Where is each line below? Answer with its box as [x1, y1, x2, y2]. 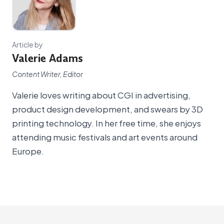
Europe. [12, 143, 44, 158]
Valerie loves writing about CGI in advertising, [12, 87, 190, 102]
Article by [12, 38, 43, 50]
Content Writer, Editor [12, 68, 83, 80]
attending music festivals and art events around [12, 129, 197, 144]
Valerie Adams [12, 51, 83, 66]
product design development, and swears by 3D [12, 101, 203, 116]
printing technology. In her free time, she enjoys [12, 115, 201, 130]
